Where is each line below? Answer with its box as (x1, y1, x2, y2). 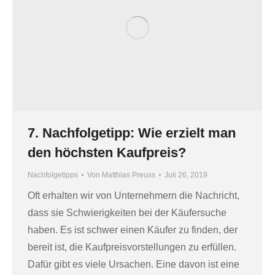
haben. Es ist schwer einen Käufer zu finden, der (28, 225, 238, 236)
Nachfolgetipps (28, 171, 78, 180)
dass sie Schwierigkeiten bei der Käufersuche (28, 207, 227, 219)
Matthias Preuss (102, 171, 155, 180)
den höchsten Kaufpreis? (28, 145, 186, 161)
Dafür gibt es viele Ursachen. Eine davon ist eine (28, 259, 239, 270)
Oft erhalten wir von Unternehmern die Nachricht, (28, 190, 239, 201)
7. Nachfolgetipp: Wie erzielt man (28, 125, 236, 141)
